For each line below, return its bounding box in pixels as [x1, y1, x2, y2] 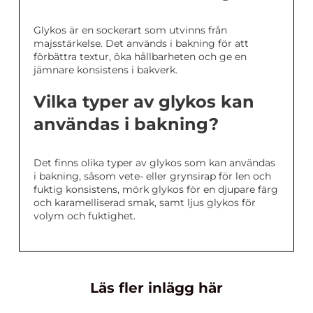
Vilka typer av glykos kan [34, 92, 254, 112]
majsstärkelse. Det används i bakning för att [34, 37, 249, 50]
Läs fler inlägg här [90, 279, 223, 297]
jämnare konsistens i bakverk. [34, 64, 177, 77]
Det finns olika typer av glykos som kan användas [34, 156, 275, 170]
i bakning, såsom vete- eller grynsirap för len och [34, 170, 271, 183]
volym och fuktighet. [34, 210, 136, 223]
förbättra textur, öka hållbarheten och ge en [34, 50, 247, 64]
